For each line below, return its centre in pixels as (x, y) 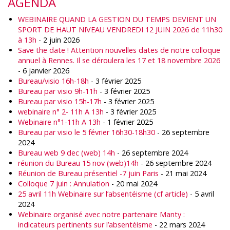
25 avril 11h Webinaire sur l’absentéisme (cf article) (103, 194)
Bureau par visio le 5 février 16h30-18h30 (87, 132)
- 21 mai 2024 (183, 173)
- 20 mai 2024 (133, 184)
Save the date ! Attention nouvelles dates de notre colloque (119, 50)
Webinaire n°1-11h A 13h (59, 122)
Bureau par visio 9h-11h (58, 91)
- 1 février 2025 (127, 122)
